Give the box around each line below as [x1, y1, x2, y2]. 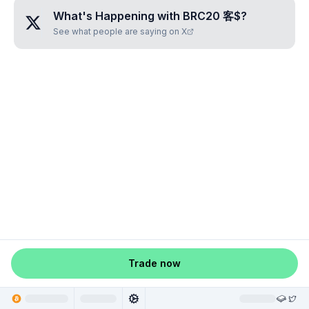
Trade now [128, 257, 181, 269]
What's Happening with [53, 9, 183, 23]
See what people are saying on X [53, 26, 187, 37]
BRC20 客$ [183, 9, 241, 23]
